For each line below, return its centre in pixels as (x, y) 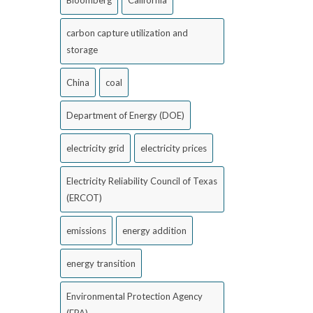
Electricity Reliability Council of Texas (142, 181)
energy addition (154, 231)
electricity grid (95, 148)
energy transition (101, 263)
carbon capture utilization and (127, 33)
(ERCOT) (84, 198)
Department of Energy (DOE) (125, 115)
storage (82, 50)
